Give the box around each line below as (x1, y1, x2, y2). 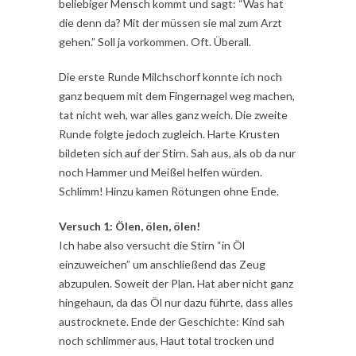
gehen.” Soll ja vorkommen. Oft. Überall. (59, 35, 251, 49)
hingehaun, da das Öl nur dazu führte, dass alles (59, 296, 293, 310)
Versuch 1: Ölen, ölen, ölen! (59, 219, 200, 234)
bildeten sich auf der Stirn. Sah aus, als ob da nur (59, 146, 296, 161)
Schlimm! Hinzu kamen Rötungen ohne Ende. (59, 184, 279, 199)
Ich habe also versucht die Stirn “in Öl (59, 238, 245, 253)
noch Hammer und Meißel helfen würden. (59, 165, 262, 180)
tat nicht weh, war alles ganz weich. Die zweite (59, 108, 288, 122)
